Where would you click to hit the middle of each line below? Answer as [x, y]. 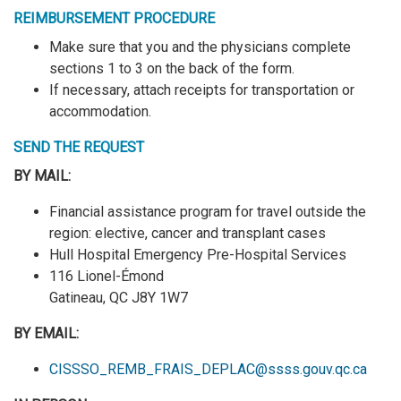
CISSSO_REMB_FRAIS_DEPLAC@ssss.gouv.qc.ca [208, 370]
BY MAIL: [42, 176]
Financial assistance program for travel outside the [208, 212]
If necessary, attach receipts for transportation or [202, 90]
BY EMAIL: [46, 334]
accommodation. [100, 112]
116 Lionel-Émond [107, 277]
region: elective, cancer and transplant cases [188, 234]
